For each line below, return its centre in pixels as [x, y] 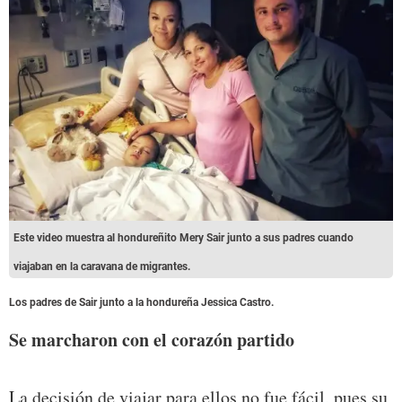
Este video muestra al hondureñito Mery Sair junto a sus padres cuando [184, 237]
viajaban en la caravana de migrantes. [102, 266]
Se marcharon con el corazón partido [152, 340]
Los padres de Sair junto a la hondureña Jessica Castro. [141, 302]
